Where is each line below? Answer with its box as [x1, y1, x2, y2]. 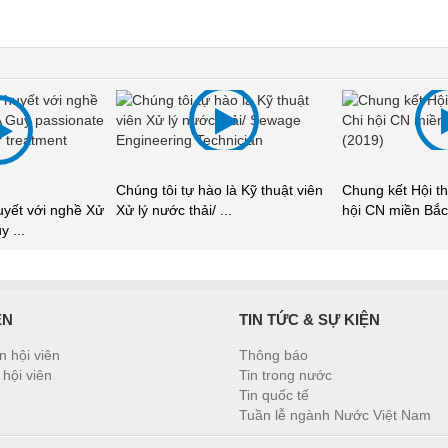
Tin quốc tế [239, 386, 309, 403]
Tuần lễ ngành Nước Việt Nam [239, 406, 431, 423]
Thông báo [239, 346, 308, 363]
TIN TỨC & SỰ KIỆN [239, 310, 380, 328]
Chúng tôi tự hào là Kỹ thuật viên [116, 181, 323, 198]
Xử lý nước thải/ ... [116, 201, 232, 218]
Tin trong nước [239, 366, 332, 383]
